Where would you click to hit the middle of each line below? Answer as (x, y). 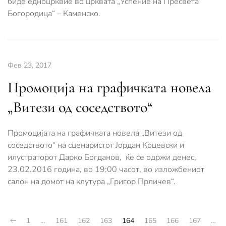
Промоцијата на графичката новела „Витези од (95, 133)
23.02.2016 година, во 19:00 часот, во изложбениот (106, 169)
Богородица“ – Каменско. (54, 14)
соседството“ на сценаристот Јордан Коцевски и (96, 145)
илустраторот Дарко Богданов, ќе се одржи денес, (102, 157)
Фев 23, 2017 (30, 65)
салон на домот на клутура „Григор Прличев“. (92, 182)
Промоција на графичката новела (109, 88)
